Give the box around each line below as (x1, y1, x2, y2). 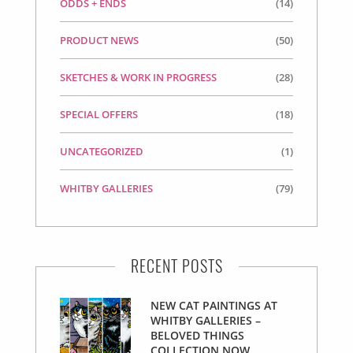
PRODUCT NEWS (60, 33, 139, 48)
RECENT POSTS (130, 254, 223, 278)
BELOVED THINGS (150, 328, 244, 344)
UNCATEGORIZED (60, 144, 143, 159)
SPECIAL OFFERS (60, 107, 138, 122)
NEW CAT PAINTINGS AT (150, 298, 277, 314)
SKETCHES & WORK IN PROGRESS (60, 70, 217, 85)
